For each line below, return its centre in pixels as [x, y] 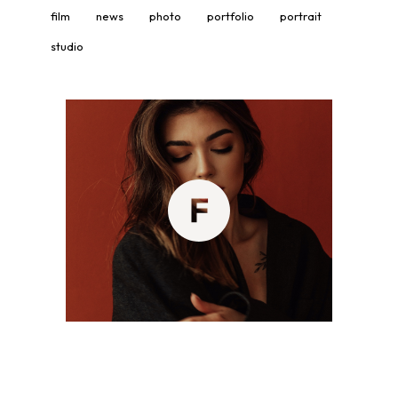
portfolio [231, 16]
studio [67, 47]
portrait [301, 16]
